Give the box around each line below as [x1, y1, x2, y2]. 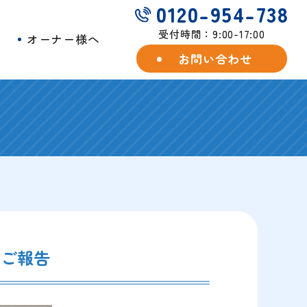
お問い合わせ [178, 50, 252, 67]
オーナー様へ [26, 29, 100, 47]
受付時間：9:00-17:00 [158, 27, 265, 41]
